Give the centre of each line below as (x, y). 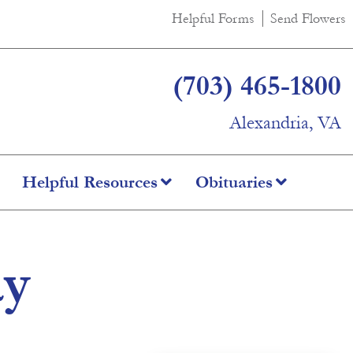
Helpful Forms (213, 19)
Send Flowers (308, 19)
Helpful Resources (90, 182)
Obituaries (234, 182)
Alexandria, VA (285, 123)
